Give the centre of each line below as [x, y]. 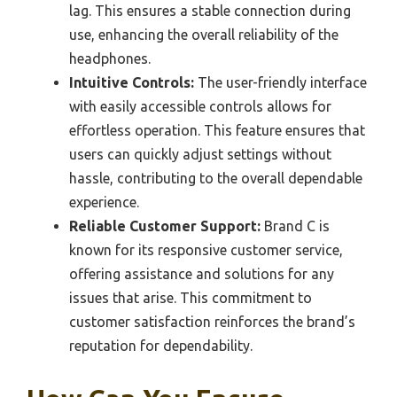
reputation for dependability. [161, 345]
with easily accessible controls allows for [200, 106]
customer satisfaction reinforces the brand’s [212, 321]
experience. [104, 202]
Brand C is [295, 226]
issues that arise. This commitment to [191, 297]
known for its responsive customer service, [206, 249]
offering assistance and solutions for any [202, 273]
